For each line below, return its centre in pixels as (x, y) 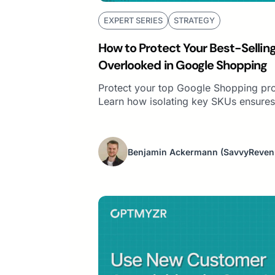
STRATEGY (194, 21)
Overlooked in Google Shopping (183, 65)
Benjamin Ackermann (173, 152)
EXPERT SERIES (133, 21)
